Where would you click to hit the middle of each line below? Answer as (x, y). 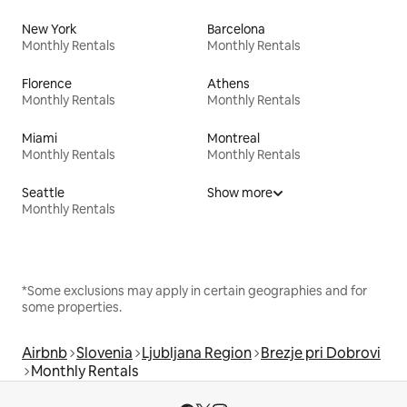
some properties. (72, 307)
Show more (240, 192)
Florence (47, 83)
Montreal (233, 138)
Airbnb (45, 352)
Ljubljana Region (197, 352)
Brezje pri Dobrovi (321, 352)
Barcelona (236, 29)
